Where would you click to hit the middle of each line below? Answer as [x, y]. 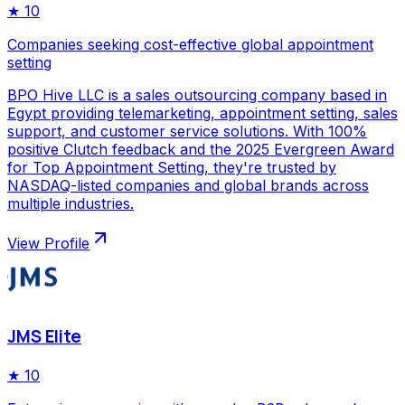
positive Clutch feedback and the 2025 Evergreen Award [201, 150]
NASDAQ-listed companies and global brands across [188, 186]
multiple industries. [71, 204]
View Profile [48, 244]
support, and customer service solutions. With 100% [187, 132]
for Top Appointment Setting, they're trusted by [172, 168]
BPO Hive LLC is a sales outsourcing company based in [197, 95]
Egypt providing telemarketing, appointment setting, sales [202, 113]
